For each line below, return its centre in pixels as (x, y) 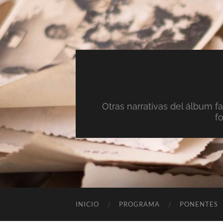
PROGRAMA (139, 204)
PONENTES (199, 204)
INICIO (87, 204)
